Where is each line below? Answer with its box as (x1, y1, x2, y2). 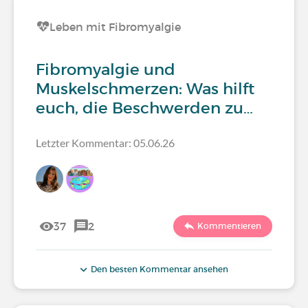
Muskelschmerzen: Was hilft (36, 79, 254, 98)
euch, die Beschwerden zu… (36, 98, 253, 118)
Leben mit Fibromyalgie (49, 20, 181, 34)
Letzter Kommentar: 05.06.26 (36, 136, 175, 149)
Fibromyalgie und (36, 60, 175, 79)
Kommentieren (197, 221, 261, 231)
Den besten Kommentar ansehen (89, 264, 228, 274)
